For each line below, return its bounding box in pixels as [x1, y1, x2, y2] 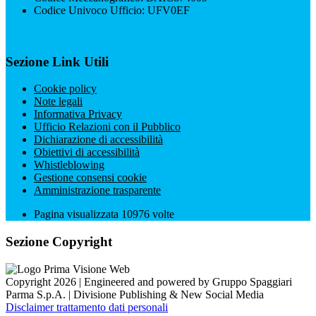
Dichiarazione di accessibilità [34, 133, 163, 146]
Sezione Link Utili [6, 54, 109, 69]
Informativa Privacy [34, 108, 122, 121]
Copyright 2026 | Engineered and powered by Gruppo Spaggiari [6, 275, 292, 288]
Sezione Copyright [6, 234, 112, 250]
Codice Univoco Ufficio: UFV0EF [34, 4, 190, 16]
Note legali [34, 95, 83, 108]
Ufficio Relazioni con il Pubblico [34, 121, 181, 133]
